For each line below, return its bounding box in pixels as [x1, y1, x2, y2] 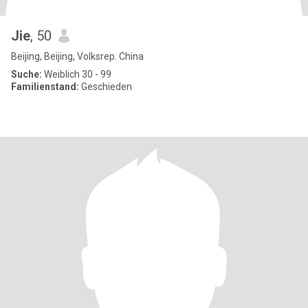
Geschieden [79, 81, 132, 92]
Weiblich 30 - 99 [42, 69, 111, 80]
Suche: [11, 69, 42, 80]
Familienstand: [11, 81, 79, 92]
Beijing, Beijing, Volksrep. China [11, 51, 144, 62]
